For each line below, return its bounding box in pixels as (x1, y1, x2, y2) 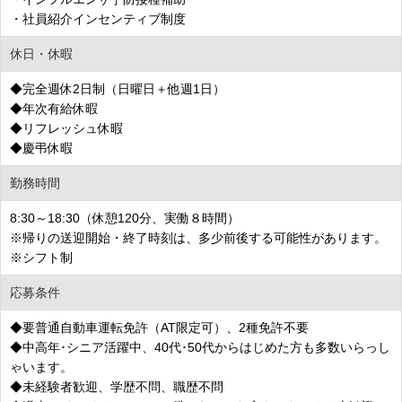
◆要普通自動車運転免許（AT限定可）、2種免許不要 (10, 319, 309, 335)
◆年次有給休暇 (10, 100, 98, 116)
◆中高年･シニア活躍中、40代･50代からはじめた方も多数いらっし (10, 339, 390, 354)
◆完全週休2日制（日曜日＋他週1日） (10, 81, 225, 96)
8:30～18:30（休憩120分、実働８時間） (10, 210, 240, 225)
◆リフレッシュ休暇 (10, 120, 123, 135)
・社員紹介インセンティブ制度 (10, 11, 186, 26)
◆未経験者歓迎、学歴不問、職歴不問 (10, 379, 223, 394)
